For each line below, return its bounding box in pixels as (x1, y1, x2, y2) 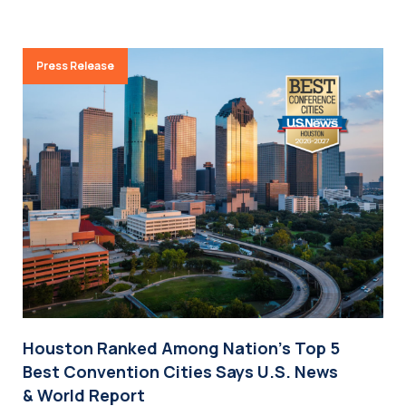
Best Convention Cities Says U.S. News (23, 361, 338, 382)
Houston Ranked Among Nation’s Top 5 (23, 337, 340, 359)
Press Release (36, 57, 114, 73)
